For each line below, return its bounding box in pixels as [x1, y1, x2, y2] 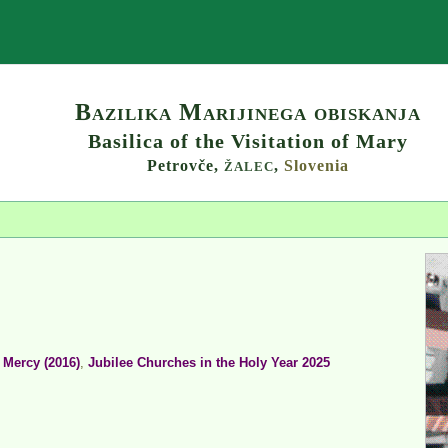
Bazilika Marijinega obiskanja [75, 98, 421, 125]
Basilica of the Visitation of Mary [88, 129, 408, 152]
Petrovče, [147, 156, 224, 174]
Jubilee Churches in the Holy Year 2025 [88, 355, 330, 371]
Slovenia [284, 156, 349, 174]
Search [285, 24, 327, 40]
